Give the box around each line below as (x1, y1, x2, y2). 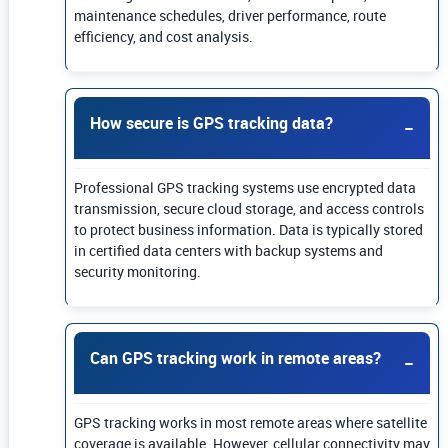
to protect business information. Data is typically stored (74, 220, 423, 240)
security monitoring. (74, 262, 201, 282)
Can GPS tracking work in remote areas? (90, 347, 381, 370)
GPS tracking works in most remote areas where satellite (74, 413, 427, 433)
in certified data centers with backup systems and (74, 241, 383, 261)
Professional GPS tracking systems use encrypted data (74, 178, 416, 198)
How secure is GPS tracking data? (90, 112, 333, 135)
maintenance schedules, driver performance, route (74, 6, 386, 26)
